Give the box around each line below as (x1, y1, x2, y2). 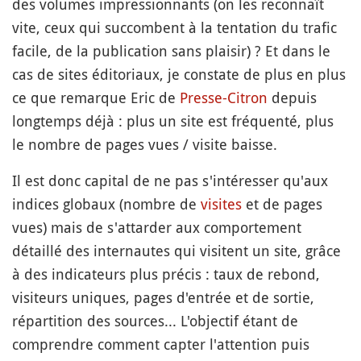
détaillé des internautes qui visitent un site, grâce (12, 241, 341, 260)
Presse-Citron (180, 88, 268, 107)
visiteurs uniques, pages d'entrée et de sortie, (12, 288, 314, 307)
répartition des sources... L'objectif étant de (12, 311, 298, 330)
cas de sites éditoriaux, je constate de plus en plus (12, 64, 346, 84)
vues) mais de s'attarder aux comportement (12, 218, 301, 237)
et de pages (242, 194, 322, 214)
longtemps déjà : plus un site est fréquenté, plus (12, 111, 334, 131)
